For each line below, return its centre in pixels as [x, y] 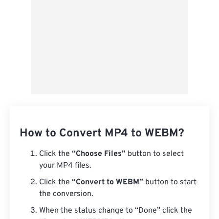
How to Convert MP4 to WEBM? [102, 134]
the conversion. [66, 194]
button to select [155, 154]
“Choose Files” [99, 154]
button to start [170, 182]
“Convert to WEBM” [108, 182]
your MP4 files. [65, 166]
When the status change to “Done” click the [116, 211]
